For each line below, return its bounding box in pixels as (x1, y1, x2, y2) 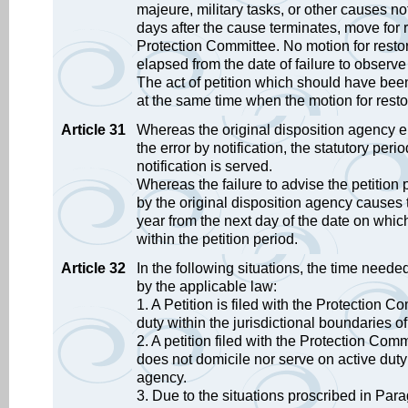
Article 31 (61, 122, 126, 138)
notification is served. (137, 158, 272, 174)
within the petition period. (137, 231, 298, 247)
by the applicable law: (137, 279, 277, 294)
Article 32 (61, 260, 126, 276)
